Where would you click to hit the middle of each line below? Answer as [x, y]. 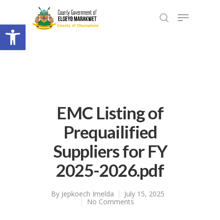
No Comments [110, 202]
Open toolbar [31, 29]
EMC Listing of [110, 112]
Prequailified [110, 132]
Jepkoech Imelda [87, 194]
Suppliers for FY [110, 151]
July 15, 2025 [144, 194]
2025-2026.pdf [110, 170]
